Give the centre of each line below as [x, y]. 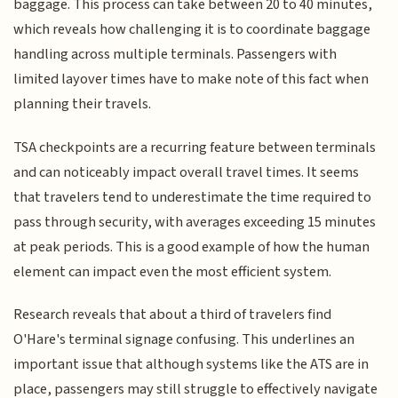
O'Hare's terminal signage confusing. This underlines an [184, 340]
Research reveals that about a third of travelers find [173, 315]
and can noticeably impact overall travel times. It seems [187, 172]
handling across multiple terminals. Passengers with [175, 55]
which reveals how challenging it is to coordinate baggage [192, 30]
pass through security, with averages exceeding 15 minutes [195, 222]
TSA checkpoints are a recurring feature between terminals [195, 147]
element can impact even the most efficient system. [173, 271]
